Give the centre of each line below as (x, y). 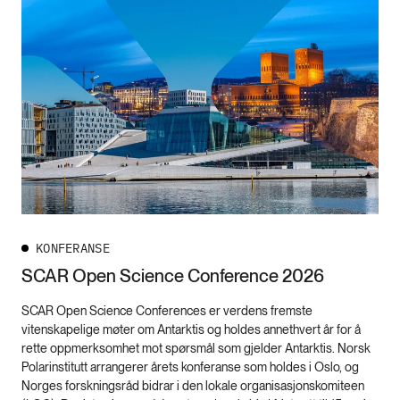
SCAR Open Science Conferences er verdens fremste (167, 311)
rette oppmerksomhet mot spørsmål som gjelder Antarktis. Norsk (196, 349)
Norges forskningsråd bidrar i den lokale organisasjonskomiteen (193, 386)
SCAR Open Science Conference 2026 (173, 276)
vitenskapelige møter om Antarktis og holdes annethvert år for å (191, 330)
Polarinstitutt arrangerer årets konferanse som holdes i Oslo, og (190, 367)
